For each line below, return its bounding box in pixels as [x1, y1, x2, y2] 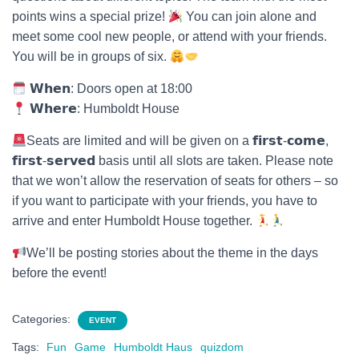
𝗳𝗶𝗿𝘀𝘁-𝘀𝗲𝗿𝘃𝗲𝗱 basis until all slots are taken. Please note [12, 154, 333, 167]
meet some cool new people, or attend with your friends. [12, 30, 327, 43]
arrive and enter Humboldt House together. [12, 214, 256, 228]
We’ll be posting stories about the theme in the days [26, 246, 319, 260]
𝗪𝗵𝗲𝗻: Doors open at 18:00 [26, 82, 193, 95]
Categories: [12, 313, 74, 325]
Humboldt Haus [114, 341, 192, 353]
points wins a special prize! [12, 10, 168, 23]
